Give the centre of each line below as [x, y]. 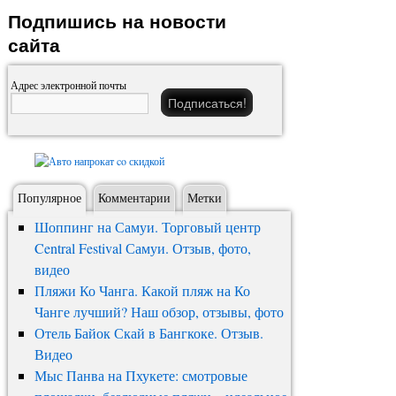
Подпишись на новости [117, 21]
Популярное [49, 198]
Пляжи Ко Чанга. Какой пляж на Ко [142, 291]
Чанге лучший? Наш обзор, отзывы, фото [159, 312]
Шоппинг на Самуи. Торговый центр [147, 227]
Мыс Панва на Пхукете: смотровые [141, 376]
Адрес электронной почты [69, 85]
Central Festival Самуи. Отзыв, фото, [142, 248]
